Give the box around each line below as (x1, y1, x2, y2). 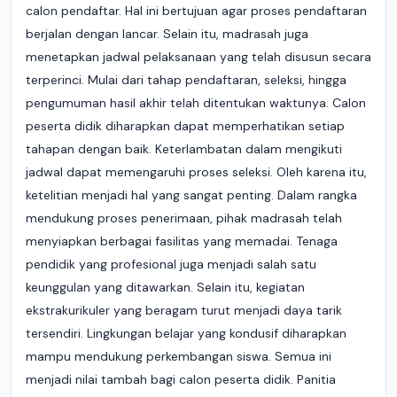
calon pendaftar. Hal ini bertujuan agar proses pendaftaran (26, 3, 367, 19)
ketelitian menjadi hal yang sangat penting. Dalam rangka (26, 187, 357, 203)
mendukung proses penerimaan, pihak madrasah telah (26, 210, 342, 226)
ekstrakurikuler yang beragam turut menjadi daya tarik (26, 302, 342, 318)
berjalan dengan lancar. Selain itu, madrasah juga (26, 26, 308, 42)
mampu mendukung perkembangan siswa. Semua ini (26, 348, 331, 364)
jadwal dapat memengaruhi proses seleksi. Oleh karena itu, (26, 164, 367, 180)
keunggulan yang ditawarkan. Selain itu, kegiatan (26, 279, 305, 295)
